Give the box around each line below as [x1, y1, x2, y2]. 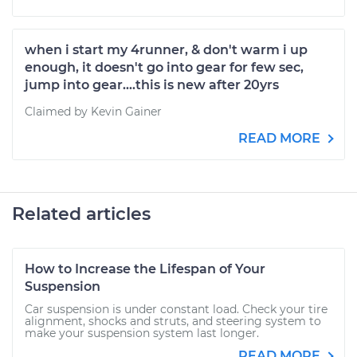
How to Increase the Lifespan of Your [25, 261, 265, 277]
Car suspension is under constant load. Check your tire [25, 302, 328, 316]
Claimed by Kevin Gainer [25, 104, 162, 119]
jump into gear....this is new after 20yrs [25, 77, 279, 92]
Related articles [12, 203, 151, 225]
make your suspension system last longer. [25, 326, 259, 340]
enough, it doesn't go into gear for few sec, [25, 60, 304, 75]
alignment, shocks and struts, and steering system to [25, 314, 321, 328]
